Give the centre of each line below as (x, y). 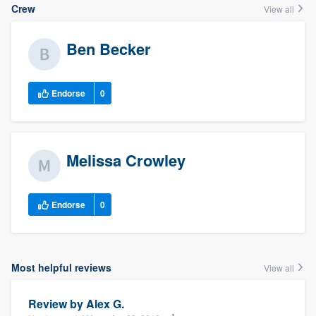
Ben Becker (109, 48)
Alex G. (105, 303)
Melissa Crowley (126, 160)
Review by (57, 303)
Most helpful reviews (61, 267)
